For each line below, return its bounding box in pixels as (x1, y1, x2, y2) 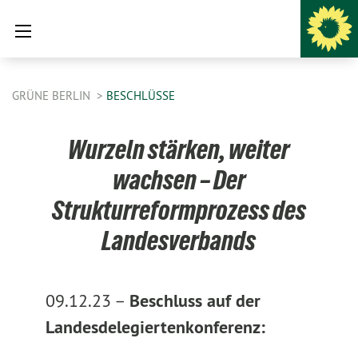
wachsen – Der (112, 165, 245, 195)
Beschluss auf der (129, 289, 261, 312)
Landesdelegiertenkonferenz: (45, 316, 265, 338)
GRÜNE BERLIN (12, 88, 93, 103)
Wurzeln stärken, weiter (68, 134, 290, 165)
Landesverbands (101, 225, 257, 256)
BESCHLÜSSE (106, 88, 175, 103)
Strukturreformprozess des (51, 195, 306, 225)
